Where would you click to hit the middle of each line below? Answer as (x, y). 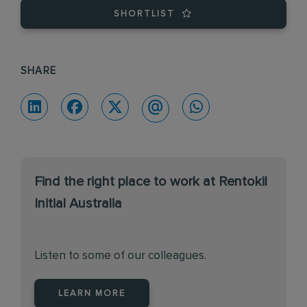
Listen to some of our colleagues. (120, 256)
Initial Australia (78, 203)
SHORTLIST (144, 14)
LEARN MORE (92, 293)
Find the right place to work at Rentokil (151, 181)
